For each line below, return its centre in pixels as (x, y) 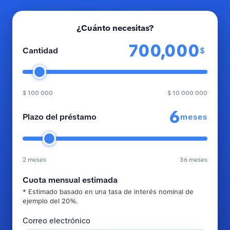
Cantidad (40, 51)
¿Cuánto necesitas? (115, 28)
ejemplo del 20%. (50, 201)
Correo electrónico (56, 221)
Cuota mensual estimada (70, 180)
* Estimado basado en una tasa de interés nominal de (108, 191)
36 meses (194, 159)
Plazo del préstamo (60, 117)
